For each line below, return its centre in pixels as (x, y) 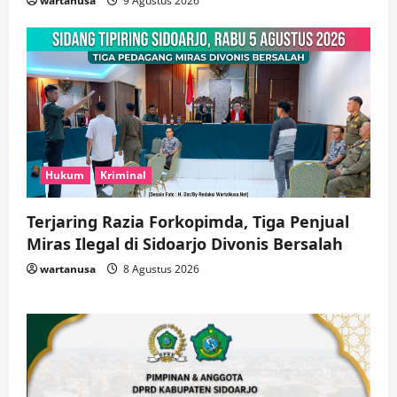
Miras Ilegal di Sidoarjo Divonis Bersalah (185, 243)
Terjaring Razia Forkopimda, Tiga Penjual (188, 221)
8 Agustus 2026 (160, 269)
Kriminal (123, 175)
